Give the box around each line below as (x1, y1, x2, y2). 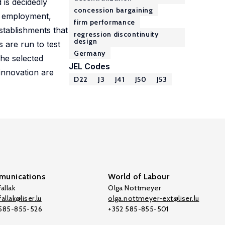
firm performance (74, 18, 136, 27)
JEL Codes (69, 61, 110, 71)
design (74, 37, 97, 46)
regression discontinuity (74, 30, 159, 39)
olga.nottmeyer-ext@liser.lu (108, 194, 199, 203)
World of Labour (108, 172, 170, 181)
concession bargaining (74, 6, 153, 15)
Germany (74, 49, 105, 58)
